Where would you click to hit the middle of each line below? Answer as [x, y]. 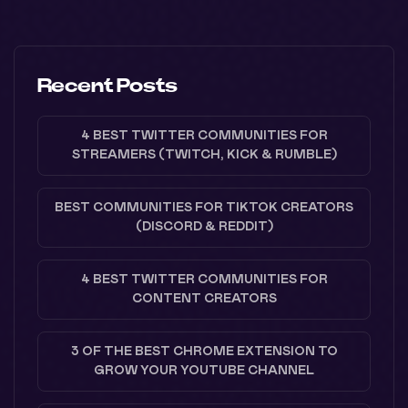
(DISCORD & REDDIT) [204, 226]
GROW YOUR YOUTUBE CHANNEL [204, 370]
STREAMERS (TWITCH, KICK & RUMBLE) [204, 154]
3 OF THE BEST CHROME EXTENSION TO [204, 351]
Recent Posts [107, 85]
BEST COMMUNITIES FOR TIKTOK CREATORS [204, 207]
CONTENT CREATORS [204, 298]
